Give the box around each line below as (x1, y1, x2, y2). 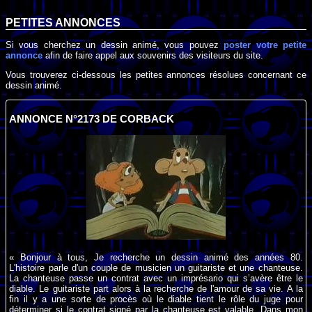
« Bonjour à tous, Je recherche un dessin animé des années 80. (9, 252, 303, 263)
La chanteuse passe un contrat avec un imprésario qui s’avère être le (9, 273, 303, 284)
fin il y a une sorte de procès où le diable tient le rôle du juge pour (9, 294, 303, 305)
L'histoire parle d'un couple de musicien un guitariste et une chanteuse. (9, 263, 303, 274)
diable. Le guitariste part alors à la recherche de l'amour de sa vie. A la (9, 283, 303, 295)
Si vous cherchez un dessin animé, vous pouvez (6, 39, 224, 50)
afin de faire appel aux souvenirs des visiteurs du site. (42, 49, 263, 61)
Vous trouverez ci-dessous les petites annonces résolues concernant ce (6, 70, 306, 81)
